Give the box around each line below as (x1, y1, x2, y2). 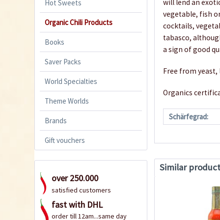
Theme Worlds (45, 96, 89, 106)
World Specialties (45, 77, 97, 86)
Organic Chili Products (45, 18, 112, 27)
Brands (45, 116, 67, 126)
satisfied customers (52, 185, 111, 194)
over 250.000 (52, 172, 98, 184)
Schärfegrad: (169, 111, 209, 121)
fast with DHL (52, 198, 103, 210)
